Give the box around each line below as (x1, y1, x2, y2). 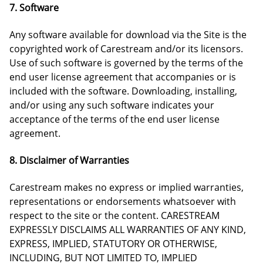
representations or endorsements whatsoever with (9, 195, 236, 208)
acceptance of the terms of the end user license (9, 113, 220, 126)
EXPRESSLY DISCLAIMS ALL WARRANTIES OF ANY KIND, (9, 223, 246, 236)
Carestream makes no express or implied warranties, (9, 181, 244, 194)
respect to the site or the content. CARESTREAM (9, 209, 220, 222)
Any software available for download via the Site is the (9, 28, 247, 41)
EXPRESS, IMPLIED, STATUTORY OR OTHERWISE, (9, 237, 217, 250)
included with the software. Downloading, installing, (9, 85, 237, 97)
